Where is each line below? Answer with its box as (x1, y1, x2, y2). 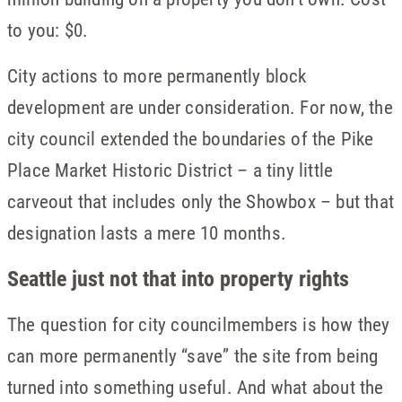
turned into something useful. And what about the (7, 374, 384, 399)
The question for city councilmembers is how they (7, 311, 390, 336)
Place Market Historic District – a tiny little (7, 157, 334, 182)
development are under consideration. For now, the (7, 94, 393, 119)
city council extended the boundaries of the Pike (7, 126, 374, 151)
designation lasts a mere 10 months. (7, 220, 287, 245)
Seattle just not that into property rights (7, 264, 349, 293)
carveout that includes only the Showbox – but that (7, 188, 395, 214)
